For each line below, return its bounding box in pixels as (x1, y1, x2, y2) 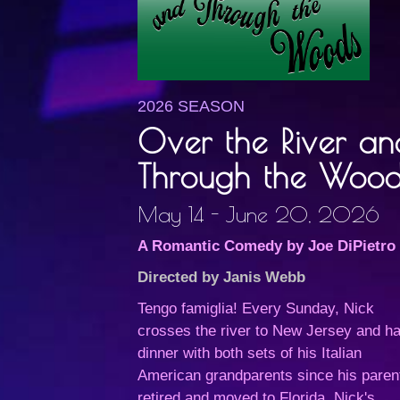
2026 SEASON (137, 97, 246, 115)
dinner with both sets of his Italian (137, 345, 362, 362)
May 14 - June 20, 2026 (137, 202, 380, 227)
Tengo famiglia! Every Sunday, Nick (137, 300, 375, 317)
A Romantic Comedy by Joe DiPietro (137, 237, 396, 254)
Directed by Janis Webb (137, 269, 306, 286)
